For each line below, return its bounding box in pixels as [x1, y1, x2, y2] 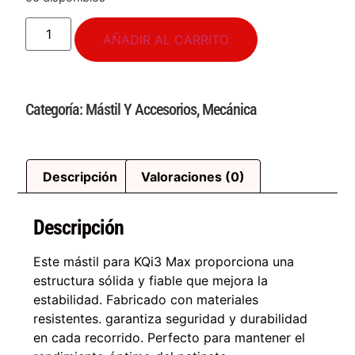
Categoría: [25, 100, 86, 120]
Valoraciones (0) [140, 168, 245, 185]
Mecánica [202, 100, 258, 120]
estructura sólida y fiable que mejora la [33, 273, 269, 289]
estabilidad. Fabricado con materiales [33, 292, 259, 308]
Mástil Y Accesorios [86, 100, 197, 120]
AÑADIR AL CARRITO [103, 32, 230, 48]
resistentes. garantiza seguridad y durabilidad [33, 311, 308, 327]
